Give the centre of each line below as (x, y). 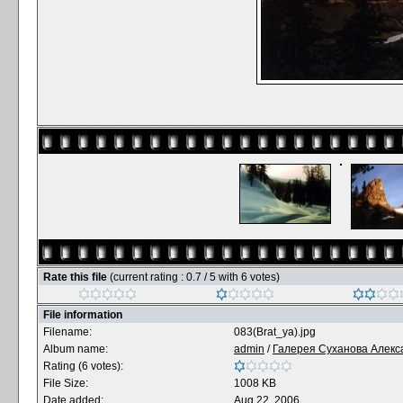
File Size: (66, 383)
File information (83, 315)
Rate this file (76, 277)
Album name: (76, 349)
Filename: (67, 332)
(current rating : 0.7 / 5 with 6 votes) (195, 277)
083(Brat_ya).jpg (275, 332)
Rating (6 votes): (83, 366)
